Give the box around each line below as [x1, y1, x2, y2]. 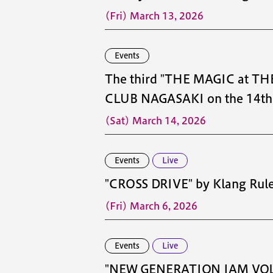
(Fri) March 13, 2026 [105, 11, 204, 21]
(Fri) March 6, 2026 [105, 201, 197, 211]
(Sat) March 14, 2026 [105, 116, 206, 126]
